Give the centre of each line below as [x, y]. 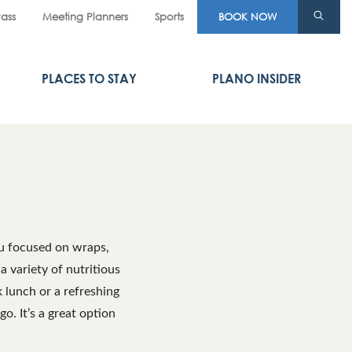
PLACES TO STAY [90, 79]
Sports [169, 16]
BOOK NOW [247, 16]
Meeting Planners [85, 16]
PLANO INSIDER [257, 79]
